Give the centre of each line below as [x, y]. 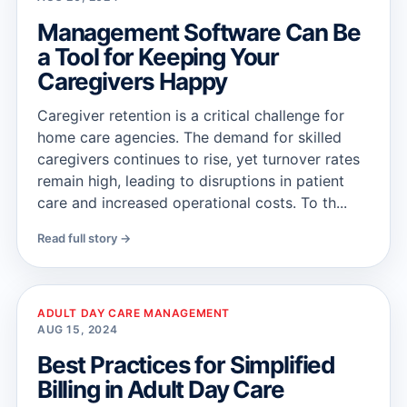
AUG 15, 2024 [78, 329]
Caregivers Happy [133, 81]
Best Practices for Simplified [187, 365]
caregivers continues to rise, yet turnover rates [199, 159]
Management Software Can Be [199, 32]
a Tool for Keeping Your [159, 57]
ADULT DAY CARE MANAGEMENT [134, 313]
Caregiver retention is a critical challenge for [191, 115]
